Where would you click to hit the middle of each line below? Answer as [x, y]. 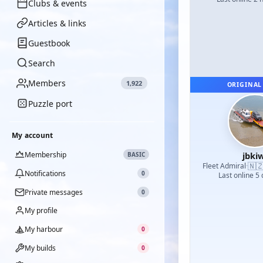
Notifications [45, 173]
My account [33, 135]
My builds [40, 248]
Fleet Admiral [224, 166]
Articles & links [57, 23]
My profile [41, 210]
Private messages [54, 192]
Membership [45, 154]
